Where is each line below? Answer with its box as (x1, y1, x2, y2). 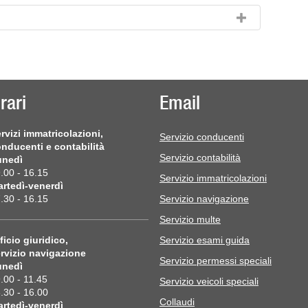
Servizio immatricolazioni (159, 173, 267, 184)
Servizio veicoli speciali (159, 276, 258, 287)
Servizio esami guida (159, 234, 250, 245)
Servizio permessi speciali (159, 255, 272, 266)
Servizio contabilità (159, 152, 241, 163)
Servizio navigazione (159, 193, 249, 204)
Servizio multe (159, 214, 221, 225)
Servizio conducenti (159, 131, 244, 142)
